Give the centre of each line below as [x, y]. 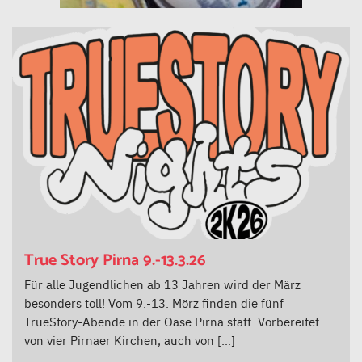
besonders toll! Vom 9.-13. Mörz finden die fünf [154, 302]
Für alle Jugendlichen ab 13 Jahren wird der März [162, 284]
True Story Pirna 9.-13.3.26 [115, 260]
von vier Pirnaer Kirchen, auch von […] [130, 339]
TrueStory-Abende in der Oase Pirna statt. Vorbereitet [172, 321]
